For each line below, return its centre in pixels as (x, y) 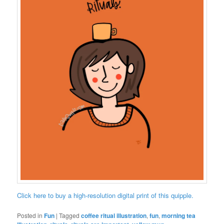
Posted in (30, 215)
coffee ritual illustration (114, 216)
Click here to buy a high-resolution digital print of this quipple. (105, 195)
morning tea (179, 216)
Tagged (69, 215)
